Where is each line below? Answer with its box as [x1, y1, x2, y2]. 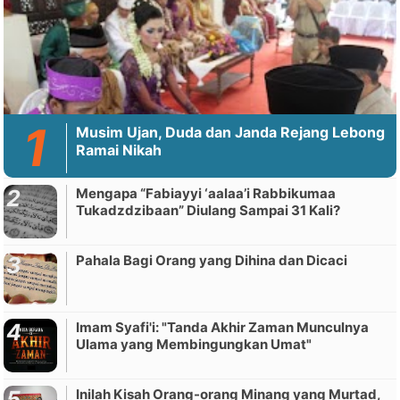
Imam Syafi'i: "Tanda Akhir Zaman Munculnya [76, 319, 370, 337]
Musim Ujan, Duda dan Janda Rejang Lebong [76, 123, 386, 142]
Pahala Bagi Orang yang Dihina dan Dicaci [76, 252, 348, 270]
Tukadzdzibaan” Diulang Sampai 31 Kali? [76, 202, 341, 220]
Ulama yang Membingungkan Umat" [76, 336, 312, 354]
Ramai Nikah [76, 141, 162, 160]
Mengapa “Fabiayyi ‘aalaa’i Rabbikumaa [76, 185, 337, 203]
